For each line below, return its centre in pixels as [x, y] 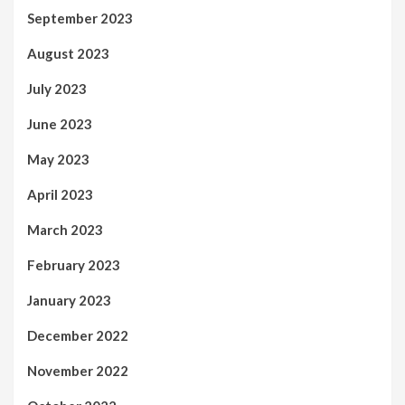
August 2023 [68, 53]
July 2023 [57, 88]
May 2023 [58, 159]
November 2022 [78, 370]
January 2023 [69, 300]
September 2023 [80, 18]
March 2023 [65, 229]
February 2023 [74, 264]
